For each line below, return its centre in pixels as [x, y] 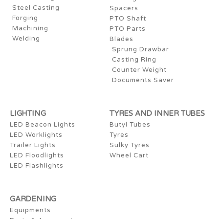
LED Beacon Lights [43, 124]
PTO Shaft [128, 18]
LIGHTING [28, 113]
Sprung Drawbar [141, 49]
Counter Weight [139, 70]
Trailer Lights [33, 145]
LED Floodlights [37, 155]
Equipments [30, 210]
